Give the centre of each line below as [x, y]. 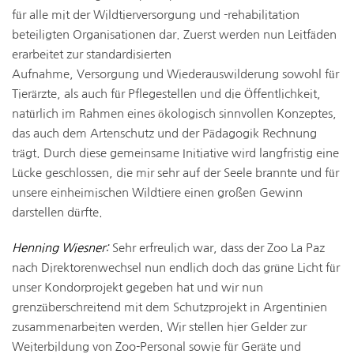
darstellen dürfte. [57, 212]
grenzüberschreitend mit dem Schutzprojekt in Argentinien [169, 307]
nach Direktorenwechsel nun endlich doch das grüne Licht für [176, 267]
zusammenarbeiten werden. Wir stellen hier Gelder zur [159, 327]
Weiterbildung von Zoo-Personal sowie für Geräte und [156, 346]
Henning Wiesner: [62, 248]
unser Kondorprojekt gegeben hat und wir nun [137, 287]
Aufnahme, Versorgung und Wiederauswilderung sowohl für [175, 74]
